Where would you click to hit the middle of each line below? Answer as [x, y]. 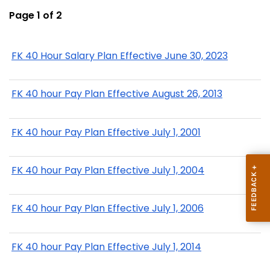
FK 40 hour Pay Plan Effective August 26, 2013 [117, 94]
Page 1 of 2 [36, 15]
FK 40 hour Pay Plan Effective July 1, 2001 [106, 132]
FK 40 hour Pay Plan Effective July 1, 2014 [106, 246]
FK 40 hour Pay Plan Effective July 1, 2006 [108, 209]
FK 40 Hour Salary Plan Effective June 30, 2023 [120, 55]
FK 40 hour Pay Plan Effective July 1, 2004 [108, 171]
